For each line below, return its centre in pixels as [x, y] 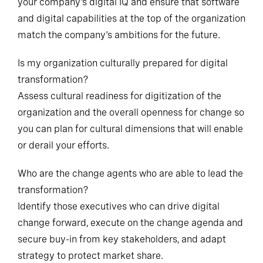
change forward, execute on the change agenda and [130, 229]
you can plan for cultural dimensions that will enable [130, 135]
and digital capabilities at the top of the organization [131, 25]
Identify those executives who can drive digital [119, 213]
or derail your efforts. [63, 151]
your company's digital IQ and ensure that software [129, 8]
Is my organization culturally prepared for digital [123, 69]
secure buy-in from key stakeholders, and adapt [122, 245]
